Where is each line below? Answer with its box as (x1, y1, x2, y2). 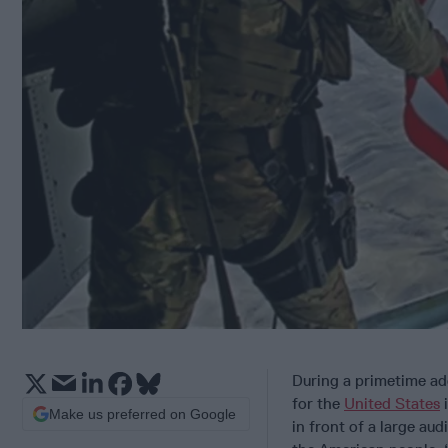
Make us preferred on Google (49, 405, 236, 422)
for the (292, 393, 344, 413)
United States (344, 393, 440, 413)
